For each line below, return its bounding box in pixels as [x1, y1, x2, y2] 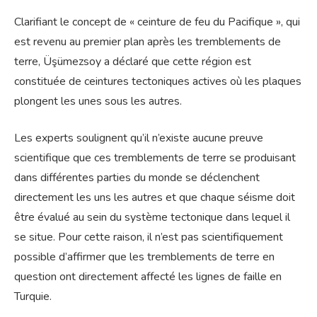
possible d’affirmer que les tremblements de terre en [14, 249, 275, 265]
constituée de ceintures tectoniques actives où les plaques [14, 74, 301, 90]
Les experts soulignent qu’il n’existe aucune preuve [14, 130, 263, 146]
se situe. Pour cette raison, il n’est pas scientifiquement [14, 229, 283, 246]
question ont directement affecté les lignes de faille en [14, 269, 282, 285]
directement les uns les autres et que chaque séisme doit [14, 190, 295, 206]
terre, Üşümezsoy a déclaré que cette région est [14, 54, 251, 70]
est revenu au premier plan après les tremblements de [14, 34, 281, 50]
